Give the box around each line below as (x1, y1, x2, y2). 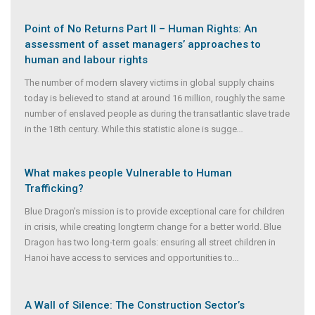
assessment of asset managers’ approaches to (25, 37, 261, 51)
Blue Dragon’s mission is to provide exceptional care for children (25, 205, 285, 217)
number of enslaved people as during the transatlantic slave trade (25, 108, 290, 119)
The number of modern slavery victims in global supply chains (25, 77, 274, 88)
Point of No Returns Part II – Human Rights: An (25, 22, 257, 35)
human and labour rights (25, 53, 148, 66)
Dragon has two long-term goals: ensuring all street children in (25, 236, 276, 247)
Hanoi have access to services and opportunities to (25, 252, 233, 263)
